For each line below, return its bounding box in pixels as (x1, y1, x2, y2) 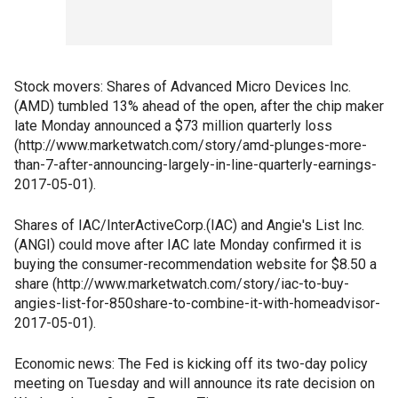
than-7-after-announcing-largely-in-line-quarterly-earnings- (14, 156, 377, 173)
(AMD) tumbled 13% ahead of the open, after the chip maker (14, 98, 384, 115)
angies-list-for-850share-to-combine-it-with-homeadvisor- (14, 295, 380, 312)
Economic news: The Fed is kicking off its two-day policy (14, 355, 368, 372)
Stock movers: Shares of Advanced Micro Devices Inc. (14, 78, 351, 95)
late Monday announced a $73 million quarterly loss (14, 117, 332, 134)
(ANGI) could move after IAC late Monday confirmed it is (14, 236, 362, 253)
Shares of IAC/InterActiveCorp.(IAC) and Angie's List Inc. (14, 217, 364, 234)
